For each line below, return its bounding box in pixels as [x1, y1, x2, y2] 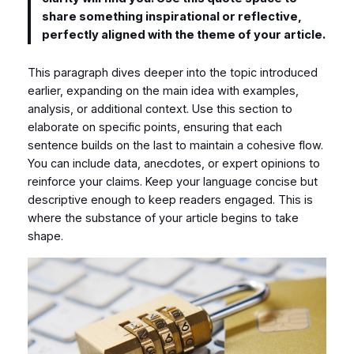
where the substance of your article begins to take [27, 211, 299, 226]
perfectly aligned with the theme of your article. [42, 27, 326, 42]
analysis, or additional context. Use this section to [27, 102, 292, 117]
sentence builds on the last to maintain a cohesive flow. [27, 138, 323, 153]
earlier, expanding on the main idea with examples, [27, 84, 299, 99]
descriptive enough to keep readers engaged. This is [27, 193, 313, 208]
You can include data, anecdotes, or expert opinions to [27, 156, 320, 171]
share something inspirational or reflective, [42, 9, 303, 24]
